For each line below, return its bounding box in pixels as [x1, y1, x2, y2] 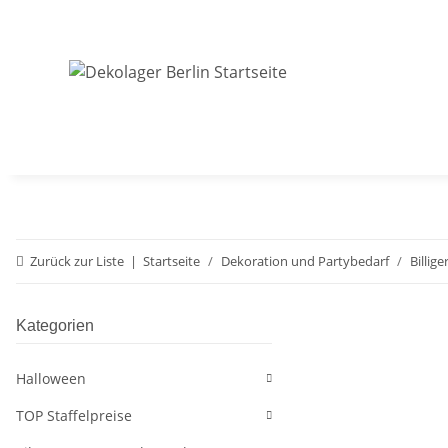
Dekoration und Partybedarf [221, 252, 389, 270]
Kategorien [16, 317, 94, 334]
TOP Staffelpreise [16, 406, 132, 425]
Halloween [16, 369, 86, 388]
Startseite [143, 252, 200, 270]
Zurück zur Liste [30, 252, 124, 270]
